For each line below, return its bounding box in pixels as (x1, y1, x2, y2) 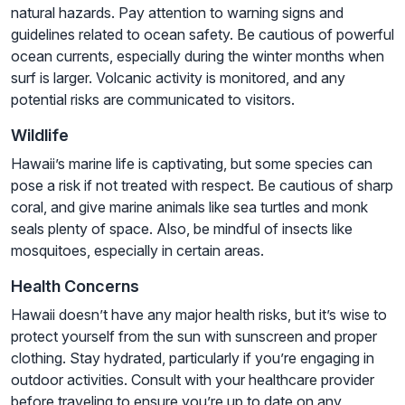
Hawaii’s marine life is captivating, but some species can (11, 154, 372, 173)
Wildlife (11, 125, 69, 145)
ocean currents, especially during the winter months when (11, 46, 384, 65)
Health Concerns (11, 276, 139, 296)
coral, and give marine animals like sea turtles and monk (11, 197, 368, 216)
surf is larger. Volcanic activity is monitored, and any (11, 68, 345, 87)
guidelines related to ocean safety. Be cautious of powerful (11, 24, 394, 43)
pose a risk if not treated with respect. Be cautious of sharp (11, 175, 393, 194)
